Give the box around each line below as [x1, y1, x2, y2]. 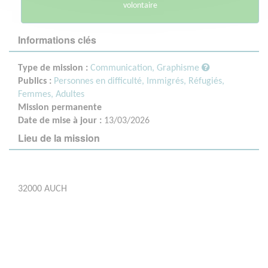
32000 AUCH [18, 184, 67, 194]
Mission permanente [18, 102, 102, 112]
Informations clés [18, 32, 96, 47]
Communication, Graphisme [90, 63, 202, 73]
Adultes [56, 89, 87, 99]
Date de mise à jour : [18, 115, 104, 126]
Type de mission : [18, 63, 90, 73]
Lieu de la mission [18, 130, 100, 145]
